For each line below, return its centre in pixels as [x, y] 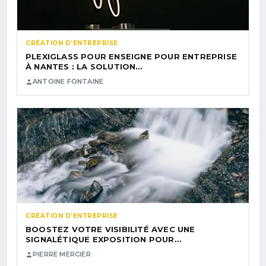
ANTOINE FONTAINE [68, 82]
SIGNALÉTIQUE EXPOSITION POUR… [103, 240]
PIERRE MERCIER [62, 254]
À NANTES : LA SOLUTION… [84, 67]
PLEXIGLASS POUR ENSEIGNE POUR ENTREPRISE [131, 57]
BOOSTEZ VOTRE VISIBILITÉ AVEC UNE [110, 229]
